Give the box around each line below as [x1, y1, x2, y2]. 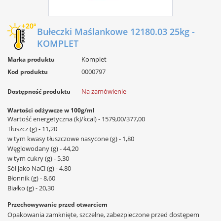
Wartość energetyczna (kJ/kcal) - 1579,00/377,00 [7, 114, 145, 123]
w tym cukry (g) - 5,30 [7, 154, 69, 163]
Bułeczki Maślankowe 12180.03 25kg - [37, 26, 195, 37]
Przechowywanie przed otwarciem [7, 200, 108, 209]
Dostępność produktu [7, 87, 71, 96]
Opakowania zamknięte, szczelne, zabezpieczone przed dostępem [7, 210, 199, 219]
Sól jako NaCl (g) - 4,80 [7, 164, 71, 173]
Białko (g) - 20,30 [7, 184, 54, 192]
